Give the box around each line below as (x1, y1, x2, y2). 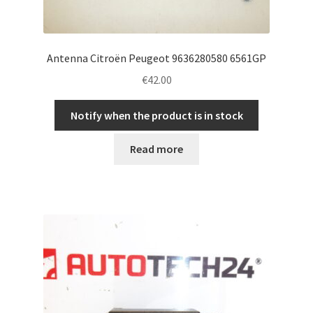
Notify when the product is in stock (70, 108, 243, 122)
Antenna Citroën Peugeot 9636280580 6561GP (47, 51, 266, 66)
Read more (130, 142, 183, 156)
